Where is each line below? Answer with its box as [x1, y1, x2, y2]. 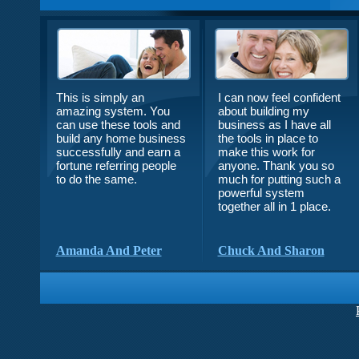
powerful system [217, 186, 305, 200]
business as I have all [217, 118, 331, 131]
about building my [217, 104, 309, 118]
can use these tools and [55, 118, 180, 131]
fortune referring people [55, 159, 176, 172]
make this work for [217, 145, 315, 159]
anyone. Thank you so [217, 159, 334, 172]
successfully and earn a [55, 145, 180, 159]
